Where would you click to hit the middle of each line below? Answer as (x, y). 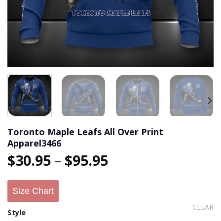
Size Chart (33, 191)
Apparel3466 (34, 143)
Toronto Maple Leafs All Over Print (85, 131)
